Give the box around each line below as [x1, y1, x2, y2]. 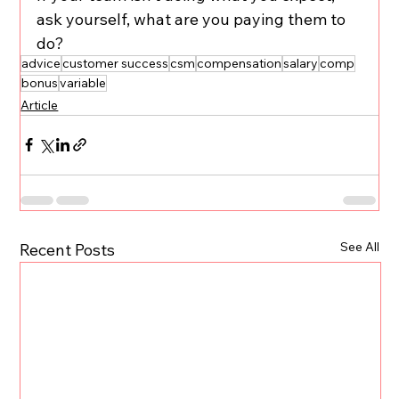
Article [20, 96, 59, 113]
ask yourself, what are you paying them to [37, 8, 350, 29]
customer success [62, 54, 169, 71]
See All [339, 238, 379, 255]
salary [283, 54, 319, 71]
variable [60, 74, 107, 91]
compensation [197, 54, 282, 71]
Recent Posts [20, 239, 116, 260]
